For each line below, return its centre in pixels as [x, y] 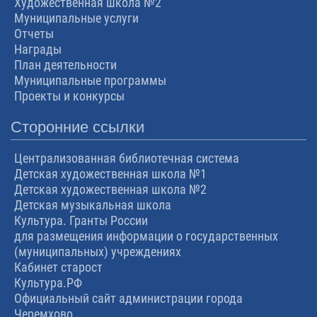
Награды [38, 49]
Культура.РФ [48, 282]
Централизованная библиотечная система [127, 158]
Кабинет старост [58, 267]
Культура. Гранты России [81, 220]
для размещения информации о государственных [146, 236]
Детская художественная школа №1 [110, 173]
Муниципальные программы [90, 80]
